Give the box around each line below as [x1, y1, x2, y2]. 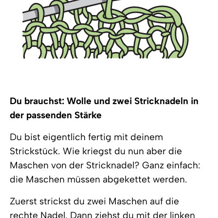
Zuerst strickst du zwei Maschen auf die [10, 196, 179, 207]
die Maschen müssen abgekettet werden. [10, 174, 187, 185]
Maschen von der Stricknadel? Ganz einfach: [10, 160, 200, 171]
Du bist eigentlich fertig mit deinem [10, 131, 163, 143]
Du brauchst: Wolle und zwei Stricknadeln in [10, 95, 199, 107]
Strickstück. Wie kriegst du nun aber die [10, 145, 182, 157]
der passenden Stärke [10, 109, 102, 121]
